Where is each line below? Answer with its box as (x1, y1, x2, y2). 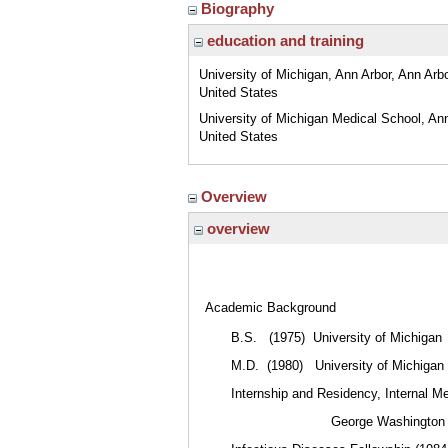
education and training (203, 32, 364, 49)
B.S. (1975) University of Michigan (231, 330, 442, 345)
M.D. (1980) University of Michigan (231, 358, 444, 373)
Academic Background (205, 300, 336, 315)
